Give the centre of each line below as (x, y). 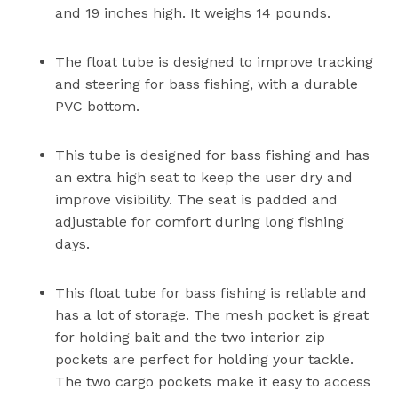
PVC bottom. (98, 106)
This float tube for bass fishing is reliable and (211, 292)
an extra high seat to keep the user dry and (204, 177)
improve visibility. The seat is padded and (197, 199)
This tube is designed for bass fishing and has (213, 155)
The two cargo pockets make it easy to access (213, 381)
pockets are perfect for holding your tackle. (205, 359)
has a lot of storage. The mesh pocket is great (212, 314)
